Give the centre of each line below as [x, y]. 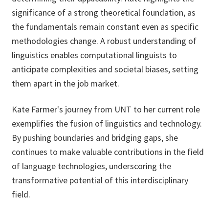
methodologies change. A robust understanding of [104, 41]
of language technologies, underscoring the [91, 166]
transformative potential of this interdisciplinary [100, 180]
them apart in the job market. [66, 83]
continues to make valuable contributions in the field [108, 152]
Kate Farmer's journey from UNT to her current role [106, 109]
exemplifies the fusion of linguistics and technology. [107, 123]
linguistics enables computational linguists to [94, 55]
